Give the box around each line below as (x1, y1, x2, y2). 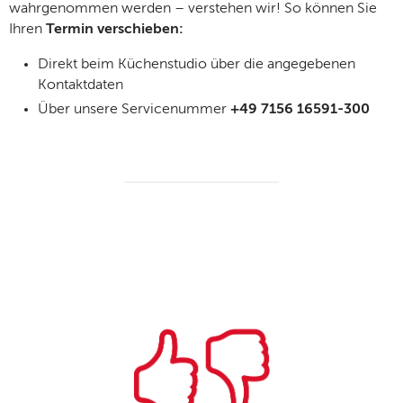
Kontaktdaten (38, 77, 123, 93)
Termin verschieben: (46, 22, 184, 37)
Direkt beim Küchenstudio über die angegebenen (38, 57, 355, 72)
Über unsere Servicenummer (38, 102, 230, 117)
